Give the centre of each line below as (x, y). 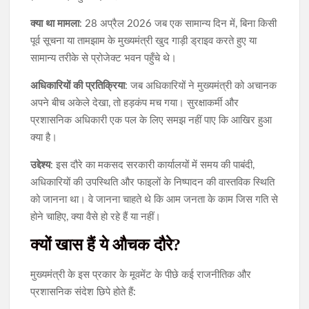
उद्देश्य (41, 166)
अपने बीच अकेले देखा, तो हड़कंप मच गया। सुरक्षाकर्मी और (135, 103)
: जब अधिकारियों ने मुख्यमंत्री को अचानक (201, 86)
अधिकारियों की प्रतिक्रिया (78, 86)
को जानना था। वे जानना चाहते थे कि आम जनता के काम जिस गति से (154, 200)
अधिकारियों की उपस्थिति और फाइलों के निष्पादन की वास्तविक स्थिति (153, 183)
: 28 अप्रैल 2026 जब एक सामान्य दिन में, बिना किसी (178, 24)
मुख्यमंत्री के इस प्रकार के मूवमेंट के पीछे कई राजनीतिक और (141, 275)
